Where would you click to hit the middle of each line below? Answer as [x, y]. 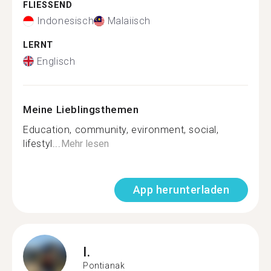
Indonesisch [65, 21]
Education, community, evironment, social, [121, 129]
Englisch [56, 61]
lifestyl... [42, 143]
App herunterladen [181, 189]
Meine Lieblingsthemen [81, 109]
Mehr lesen [85, 143]
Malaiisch [129, 21]
